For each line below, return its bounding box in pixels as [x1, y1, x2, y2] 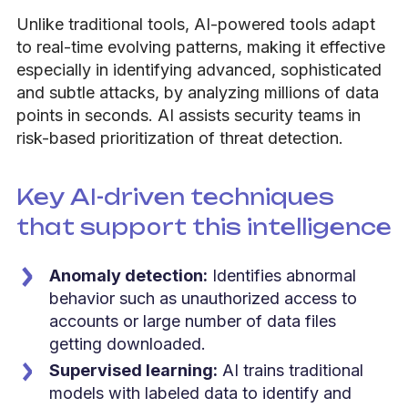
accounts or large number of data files [49, 311, 336, 331]
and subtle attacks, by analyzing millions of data [16, 82, 379, 102]
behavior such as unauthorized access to [49, 288, 357, 308]
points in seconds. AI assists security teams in [16, 105, 361, 125]
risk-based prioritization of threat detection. [16, 127, 343, 148]
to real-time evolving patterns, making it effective [16, 36, 385, 56]
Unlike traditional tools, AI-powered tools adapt [16, 14, 375, 34]
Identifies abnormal [208, 265, 356, 285]
